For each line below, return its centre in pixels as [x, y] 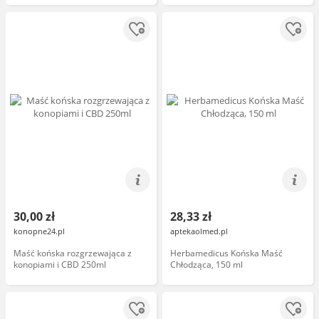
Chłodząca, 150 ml [206, 265]
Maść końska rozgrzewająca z [73, 253]
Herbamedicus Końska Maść [226, 253]
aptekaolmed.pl [199, 231]
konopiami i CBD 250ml [60, 265]
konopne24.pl [39, 231]
